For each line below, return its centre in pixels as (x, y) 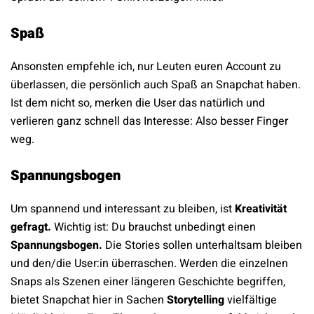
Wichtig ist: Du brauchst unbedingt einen (153, 227)
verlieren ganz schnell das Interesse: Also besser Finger (149, 122)
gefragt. (31, 227)
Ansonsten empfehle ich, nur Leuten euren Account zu (146, 67)
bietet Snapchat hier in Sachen (89, 300)
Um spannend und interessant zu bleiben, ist (121, 209)
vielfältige (251, 300)
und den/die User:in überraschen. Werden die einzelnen (149, 264)
